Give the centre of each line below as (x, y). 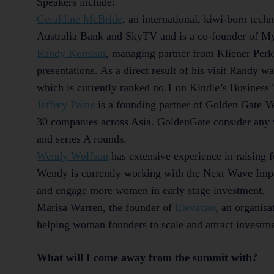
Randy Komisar (71, 53)
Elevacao (195, 207)
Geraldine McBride (80, 19)
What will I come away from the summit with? (147, 257)
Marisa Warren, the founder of (106, 207)
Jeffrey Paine (66, 104)
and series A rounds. (82, 139)
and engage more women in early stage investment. (151, 190)
